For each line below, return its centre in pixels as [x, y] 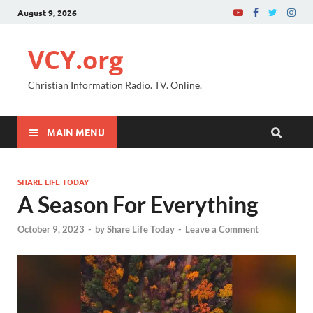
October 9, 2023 [51, 230]
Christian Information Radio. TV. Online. [115, 85]
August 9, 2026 [47, 12]
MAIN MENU [76, 132]
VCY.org [75, 60]
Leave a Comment [222, 230]
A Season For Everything [138, 204]
